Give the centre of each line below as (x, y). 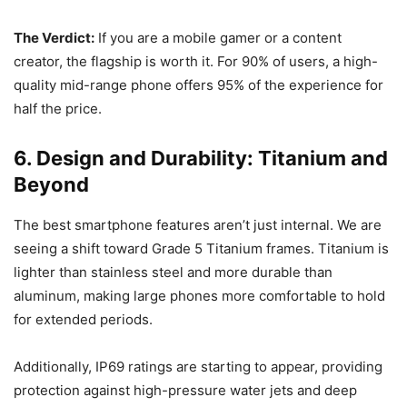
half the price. (58, 109)
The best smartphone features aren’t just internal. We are (198, 225)
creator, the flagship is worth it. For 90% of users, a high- (196, 61)
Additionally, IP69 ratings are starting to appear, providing (198, 367)
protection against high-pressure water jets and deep (185, 390)
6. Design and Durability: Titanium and (201, 158)
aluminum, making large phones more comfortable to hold (199, 296)
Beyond (51, 184)
